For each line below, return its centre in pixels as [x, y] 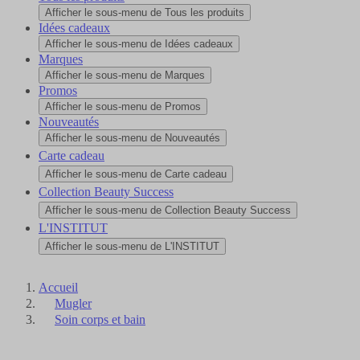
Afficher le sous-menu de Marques [125, 76]
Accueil [58, 288]
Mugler [73, 304]
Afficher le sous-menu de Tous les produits [145, 13]
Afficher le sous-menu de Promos [123, 107]
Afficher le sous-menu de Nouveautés [133, 138]
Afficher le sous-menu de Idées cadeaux [139, 44]
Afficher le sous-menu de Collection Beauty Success [168, 211]
